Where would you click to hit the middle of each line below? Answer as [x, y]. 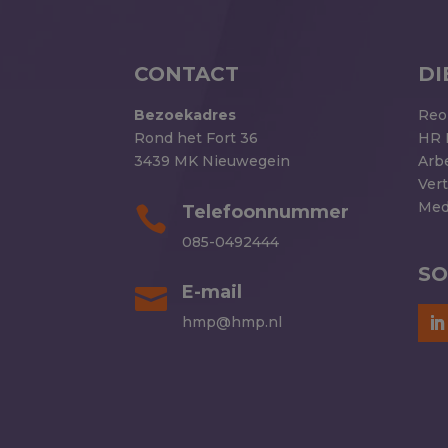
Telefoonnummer [265, 211]
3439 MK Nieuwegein [212, 161]
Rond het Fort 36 [196, 138]
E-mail [211, 292]
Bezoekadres [185, 115]
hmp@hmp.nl [231, 322]
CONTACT [187, 74]
